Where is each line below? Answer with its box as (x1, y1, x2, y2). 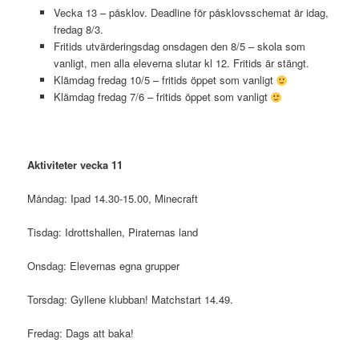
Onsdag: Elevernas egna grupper (27, 258, 180, 274)
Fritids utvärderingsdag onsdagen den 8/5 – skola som (53, 38, 305, 54)
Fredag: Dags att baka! (27, 325, 135, 341)
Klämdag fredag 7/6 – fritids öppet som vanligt (53, 89, 271, 105)
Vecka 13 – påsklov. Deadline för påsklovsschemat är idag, (53, 5, 329, 21)
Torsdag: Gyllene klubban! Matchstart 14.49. (27, 292, 234, 308)
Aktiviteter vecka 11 (27, 156, 123, 172)
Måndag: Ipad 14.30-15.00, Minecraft (27, 190, 199, 206)
